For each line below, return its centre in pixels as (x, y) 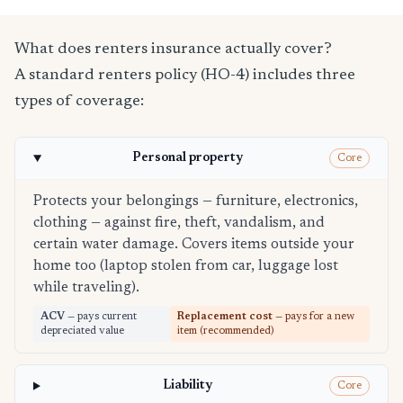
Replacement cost (225, 317)
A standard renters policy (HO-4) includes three (185, 76)
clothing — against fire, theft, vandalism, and (179, 224)
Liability (188, 386)
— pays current (101, 317)
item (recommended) (226, 331)
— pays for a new (314, 317)
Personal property (188, 159)
